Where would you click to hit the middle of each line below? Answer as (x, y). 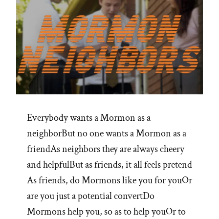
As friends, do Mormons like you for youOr (109, 181)
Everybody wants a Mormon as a (89, 118)
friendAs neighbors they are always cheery (106, 149)
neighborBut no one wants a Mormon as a (107, 134)
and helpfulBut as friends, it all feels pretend (109, 165)
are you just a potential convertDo (91, 196)
